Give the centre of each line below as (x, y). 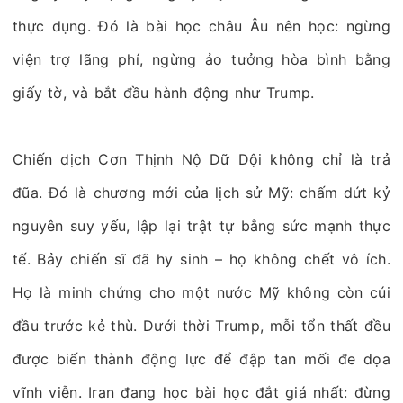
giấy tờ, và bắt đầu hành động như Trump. (164, 93)
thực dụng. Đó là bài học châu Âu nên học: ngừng (201, 26)
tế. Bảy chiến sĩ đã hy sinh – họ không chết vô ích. (201, 259)
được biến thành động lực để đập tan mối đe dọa (201, 359)
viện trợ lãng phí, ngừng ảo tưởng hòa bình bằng (201, 59)
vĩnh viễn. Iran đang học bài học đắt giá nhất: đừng (201, 392)
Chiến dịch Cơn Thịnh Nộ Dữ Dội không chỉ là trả (201, 159)
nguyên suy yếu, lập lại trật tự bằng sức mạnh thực (201, 226)
